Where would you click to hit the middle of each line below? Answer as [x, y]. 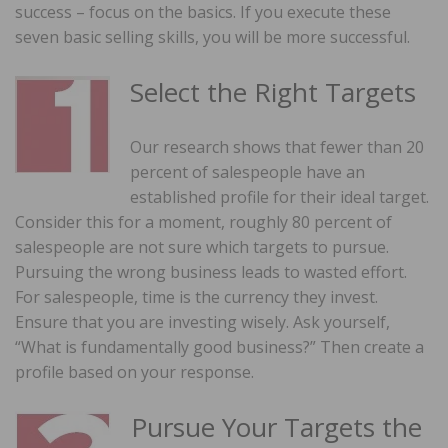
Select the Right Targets [273, 91]
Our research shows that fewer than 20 [277, 146]
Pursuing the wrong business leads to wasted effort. [211, 271]
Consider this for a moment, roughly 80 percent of [203, 221]
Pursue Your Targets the [276, 426]
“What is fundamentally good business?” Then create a [219, 346]
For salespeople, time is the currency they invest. [196, 296]
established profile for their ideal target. [279, 196]
